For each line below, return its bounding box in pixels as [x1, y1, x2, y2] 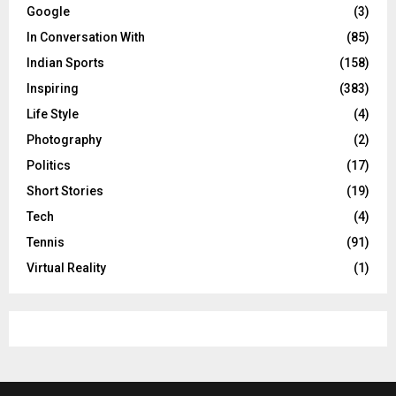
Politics [27, 157, 71, 172]
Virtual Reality [27, 260, 106, 275]
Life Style [27, 106, 79, 121]
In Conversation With [27, 29, 145, 44]
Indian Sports [27, 55, 104, 70]
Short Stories [27, 183, 103, 198]
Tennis [27, 234, 65, 249]
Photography [27, 132, 102, 147]
